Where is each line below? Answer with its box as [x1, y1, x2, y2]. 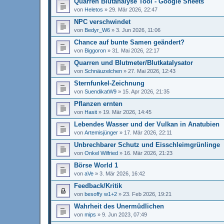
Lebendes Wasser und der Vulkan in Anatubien [74, 120, 219, 128]
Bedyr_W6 [84, 26, 110, 33]
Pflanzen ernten [74, 99, 122, 107]
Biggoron [84, 47, 106, 53]
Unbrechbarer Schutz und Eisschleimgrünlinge [74, 140, 220, 148]
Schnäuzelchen [84, 67, 122, 74]
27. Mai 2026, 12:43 [128, 67, 175, 74]
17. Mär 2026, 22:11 [124, 129, 172, 135]
